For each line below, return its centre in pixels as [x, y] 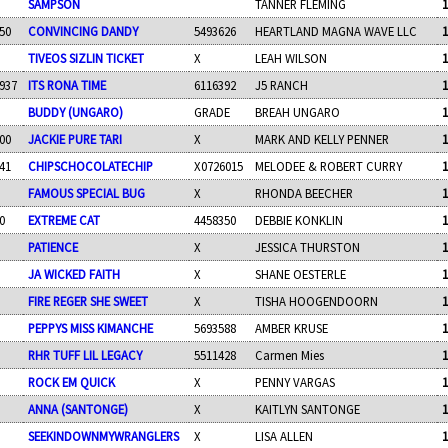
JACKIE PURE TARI [75, 138]
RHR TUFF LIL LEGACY [85, 354]
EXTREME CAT [64, 219]
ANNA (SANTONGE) [78, 408]
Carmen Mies [290, 354]
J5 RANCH [282, 84]
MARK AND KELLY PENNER [322, 138]
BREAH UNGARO [298, 111]
